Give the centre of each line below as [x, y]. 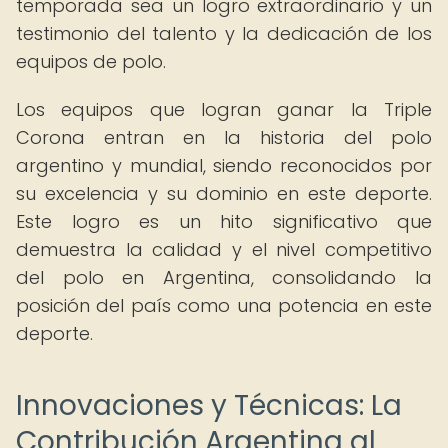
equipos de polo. [91, 61]
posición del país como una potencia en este [224, 305]
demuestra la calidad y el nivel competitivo [224, 249]
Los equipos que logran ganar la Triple [224, 109]
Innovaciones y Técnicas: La [209, 405]
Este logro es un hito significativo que [224, 221]
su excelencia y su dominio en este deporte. [224, 193]
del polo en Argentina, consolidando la [224, 277]
